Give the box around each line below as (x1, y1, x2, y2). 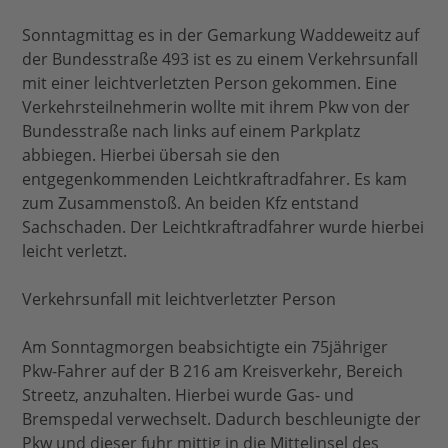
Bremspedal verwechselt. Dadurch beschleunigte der (22, 408, 422, 431)
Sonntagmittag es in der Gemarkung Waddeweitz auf (22, 24, 420, 47)
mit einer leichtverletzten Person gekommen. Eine (22, 72, 398, 95)
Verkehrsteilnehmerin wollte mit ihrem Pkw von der (22, 96, 411, 119)
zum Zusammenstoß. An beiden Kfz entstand (22, 192, 360, 215)
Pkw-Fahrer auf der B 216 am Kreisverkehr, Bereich (22, 360, 404, 383)
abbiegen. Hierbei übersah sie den (22, 144, 281, 167)
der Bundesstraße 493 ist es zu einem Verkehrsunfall (22, 48, 419, 71)
